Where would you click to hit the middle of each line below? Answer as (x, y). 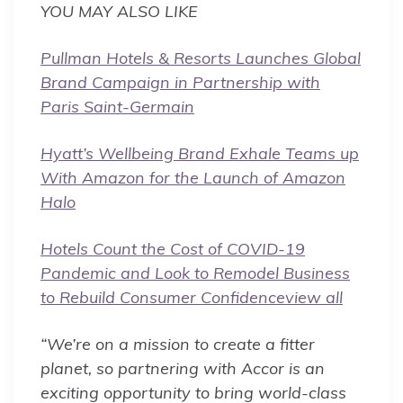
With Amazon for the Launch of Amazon (193, 177)
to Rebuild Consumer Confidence (163, 297)
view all (314, 297)
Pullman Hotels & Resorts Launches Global (201, 58)
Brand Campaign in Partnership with (180, 82)
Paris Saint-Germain (117, 106)
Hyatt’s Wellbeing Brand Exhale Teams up (200, 153)
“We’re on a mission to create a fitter (178, 344)
